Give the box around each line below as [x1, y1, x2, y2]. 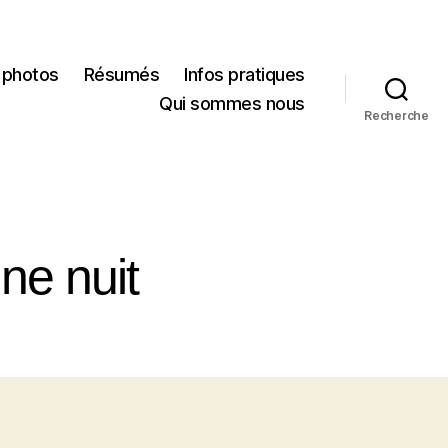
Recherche [364, 107, 429, 123]
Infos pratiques [184, 63, 305, 85]
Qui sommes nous [159, 92, 305, 114]
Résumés [83, 63, 160, 85]
